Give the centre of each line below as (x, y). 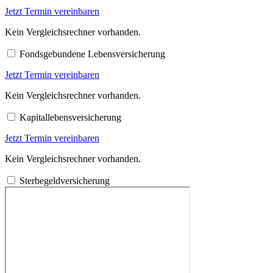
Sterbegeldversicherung (65, 180)
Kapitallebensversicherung (70, 117)
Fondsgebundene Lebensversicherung (92, 54)
